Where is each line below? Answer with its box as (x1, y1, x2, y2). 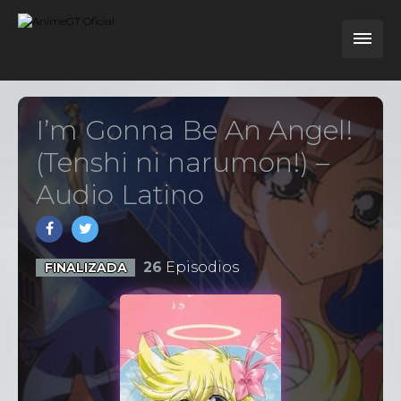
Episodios (161, 259, 239, 276)
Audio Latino (36, 178, 204, 211)
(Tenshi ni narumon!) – (36, 146, 329, 179)
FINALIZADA (44, 260, 127, 276)
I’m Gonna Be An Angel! (36, 114, 353, 147)
